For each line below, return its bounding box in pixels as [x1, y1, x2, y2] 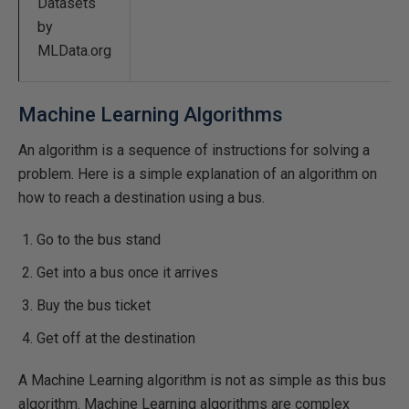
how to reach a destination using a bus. [18, 188, 265, 206]
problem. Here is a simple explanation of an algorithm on [18, 164, 377, 183]
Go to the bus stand [37, 230, 161, 248]
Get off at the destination [37, 329, 195, 347]
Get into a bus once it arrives [37, 263, 218, 281]
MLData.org [37, 41, 111, 59]
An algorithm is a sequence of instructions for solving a [18, 141, 370, 159]
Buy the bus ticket [37, 296, 151, 314]
